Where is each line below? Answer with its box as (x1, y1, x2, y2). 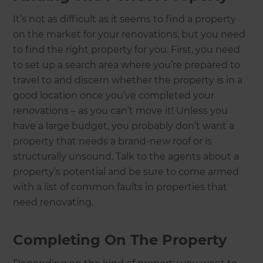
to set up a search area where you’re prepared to (13, 59, 241, 71)
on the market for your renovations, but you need (13, 29, 246, 41)
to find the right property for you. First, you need (13, 44, 241, 56)
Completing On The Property (13, 231, 227, 249)
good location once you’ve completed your (13, 90, 215, 102)
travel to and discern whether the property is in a (13, 75, 243, 86)
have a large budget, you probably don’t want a (13, 120, 235, 132)
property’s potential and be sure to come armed (13, 166, 240, 178)
